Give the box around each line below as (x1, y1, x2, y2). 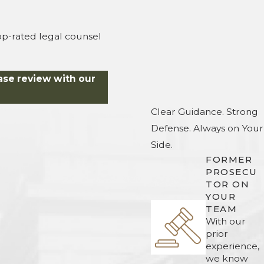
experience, (206, 240, 259, 252)
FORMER (206, 153, 253, 165)
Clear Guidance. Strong (150, 105, 258, 117)
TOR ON (206, 178, 250, 190)
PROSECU (206, 166, 258, 177)
